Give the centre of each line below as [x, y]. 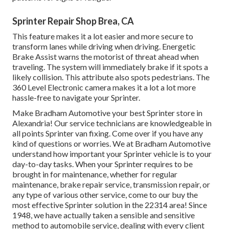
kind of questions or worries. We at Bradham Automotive [111, 144]
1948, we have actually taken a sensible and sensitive [104, 215]
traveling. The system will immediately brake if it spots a [110, 67]
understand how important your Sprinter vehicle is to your [112, 154]
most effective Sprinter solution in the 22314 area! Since [110, 205]
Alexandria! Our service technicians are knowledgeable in [112, 123]
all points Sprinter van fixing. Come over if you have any [108, 133]
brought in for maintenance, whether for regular [95, 174]
